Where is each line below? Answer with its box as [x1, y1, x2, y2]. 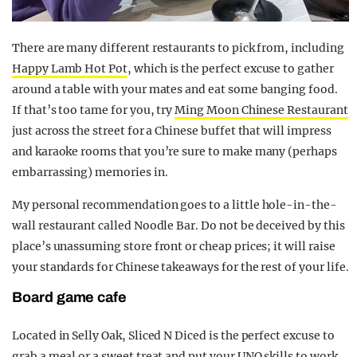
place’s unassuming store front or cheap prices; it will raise [12, 239, 335, 254]
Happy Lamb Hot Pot [12, 61, 127, 76]
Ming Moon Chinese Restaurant [175, 103, 348, 118]
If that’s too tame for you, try [12, 103, 175, 118]
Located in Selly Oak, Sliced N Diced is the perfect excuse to [12, 328, 335, 343]
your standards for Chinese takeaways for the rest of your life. [12, 260, 349, 275]
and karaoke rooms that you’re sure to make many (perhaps [12, 144, 337, 159]
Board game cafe [12, 289, 127, 306]
